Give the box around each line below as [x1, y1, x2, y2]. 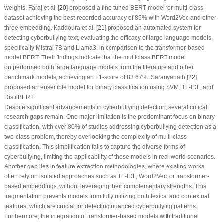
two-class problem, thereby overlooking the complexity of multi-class [4, 133, 187, 140]
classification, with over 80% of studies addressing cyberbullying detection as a [4, 123, 216, 130]
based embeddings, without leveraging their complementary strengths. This [4, 182, 206, 190]
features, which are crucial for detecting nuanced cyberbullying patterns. [4, 202, 197, 210]
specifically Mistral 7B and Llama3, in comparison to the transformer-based [4, 44, 205, 51]
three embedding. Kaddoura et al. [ [4, 24, 98, 31]
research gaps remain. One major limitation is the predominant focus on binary [4, 113, 215, 120]
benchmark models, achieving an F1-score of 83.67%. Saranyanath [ [4, 73, 188, 81]
